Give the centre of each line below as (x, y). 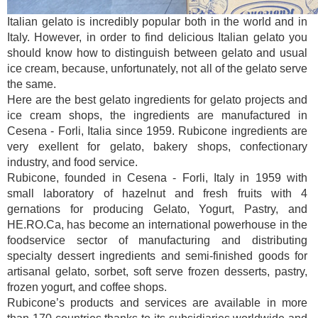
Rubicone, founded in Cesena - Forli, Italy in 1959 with (157, 177)
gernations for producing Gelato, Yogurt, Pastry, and (157, 209)
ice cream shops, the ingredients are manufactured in (157, 115)
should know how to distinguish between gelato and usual (157, 53)
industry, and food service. (72, 162)
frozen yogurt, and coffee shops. (87, 287)
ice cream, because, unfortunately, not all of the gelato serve (157, 68)
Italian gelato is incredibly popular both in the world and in (157, 21)
